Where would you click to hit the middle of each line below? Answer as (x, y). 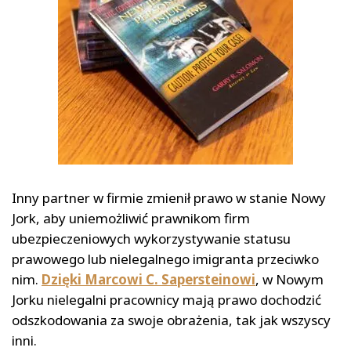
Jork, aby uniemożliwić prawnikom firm (131, 219)
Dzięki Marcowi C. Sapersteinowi (148, 280)
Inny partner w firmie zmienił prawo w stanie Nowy (169, 198)
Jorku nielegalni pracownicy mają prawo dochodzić (166, 300)
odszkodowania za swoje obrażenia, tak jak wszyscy (171, 320)
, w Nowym (289, 280)
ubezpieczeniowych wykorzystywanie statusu (151, 239)
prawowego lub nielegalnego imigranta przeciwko (165, 259)
